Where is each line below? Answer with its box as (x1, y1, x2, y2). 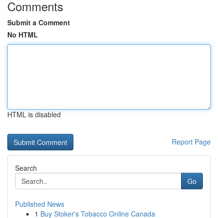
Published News (15, 199, 64, 209)
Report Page (172, 137, 211, 146)
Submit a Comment (7, 18, 70, 27)
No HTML (7, 30, 38, 39)
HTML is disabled (7, 109, 61, 119)
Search (15, 163, 37, 173)
